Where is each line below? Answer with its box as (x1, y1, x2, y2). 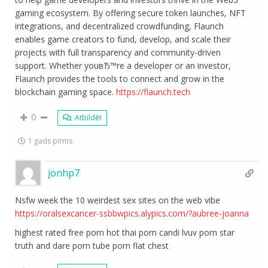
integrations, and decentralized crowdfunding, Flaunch (15, 20, 224, 32)
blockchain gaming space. (15, 86, 117, 98)
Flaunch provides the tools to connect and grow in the (15, 73, 225, 84)
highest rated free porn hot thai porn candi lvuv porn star (15, 227, 235, 238)
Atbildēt (73, 112, 102, 123)
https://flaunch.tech (116, 86, 191, 98)
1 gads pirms (28, 136, 73, 146)
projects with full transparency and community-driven (15, 47, 221, 58)
